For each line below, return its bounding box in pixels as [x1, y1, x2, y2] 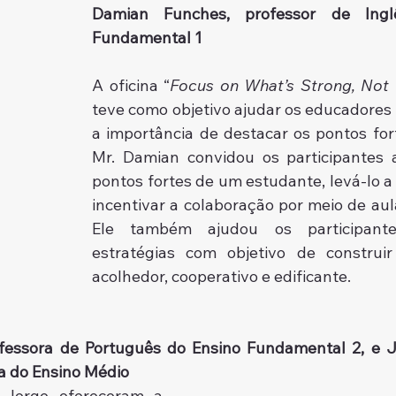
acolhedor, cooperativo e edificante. [92, 266, 354, 287]
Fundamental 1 [92, 27, 202, 49]
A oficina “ [92, 75, 170, 96]
